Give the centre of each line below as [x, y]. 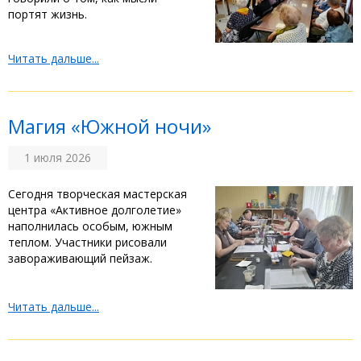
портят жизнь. [48, 14]
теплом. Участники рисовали [87, 242]
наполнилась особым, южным [90, 226]
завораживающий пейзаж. [80, 258]
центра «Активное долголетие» [95, 210]
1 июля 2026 [58, 157]
